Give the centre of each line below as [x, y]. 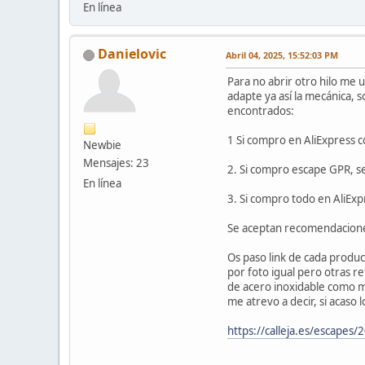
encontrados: [261, 111]
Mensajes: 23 [116, 163]
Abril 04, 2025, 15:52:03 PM [282, 55]
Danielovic [132, 54]
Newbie [102, 145]
